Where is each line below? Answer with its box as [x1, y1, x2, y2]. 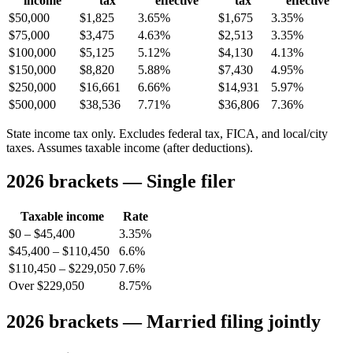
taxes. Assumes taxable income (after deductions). [6, 140, 253, 154]
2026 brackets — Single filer [6, 170, 236, 191]
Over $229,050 [9, 279, 84, 293]
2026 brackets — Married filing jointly [6, 311, 321, 333]
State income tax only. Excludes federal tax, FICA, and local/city [6, 126, 328, 140]
